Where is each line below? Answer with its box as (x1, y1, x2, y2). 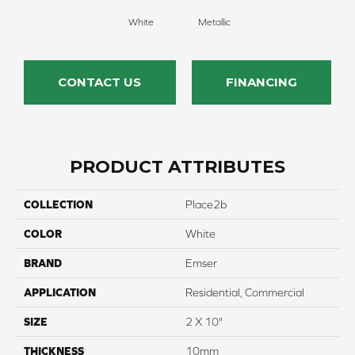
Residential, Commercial (185, 285, 304, 299)
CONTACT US (58, 74, 142, 90)
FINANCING (225, 74, 297, 90)
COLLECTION (24, 197, 93, 211)
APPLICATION (24, 285, 96, 299)
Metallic (197, 16, 231, 28)
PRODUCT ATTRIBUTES (70, 155, 285, 177)
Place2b (185, 197, 227, 211)
